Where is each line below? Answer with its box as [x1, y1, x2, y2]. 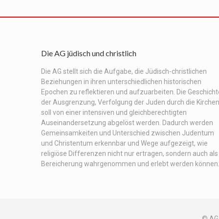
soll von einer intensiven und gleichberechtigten [41, 108, 187, 116]
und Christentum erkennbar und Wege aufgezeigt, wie [41, 139, 208, 147]
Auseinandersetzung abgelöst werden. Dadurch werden [41, 118, 213, 127]
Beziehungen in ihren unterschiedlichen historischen [41, 77, 201, 86]
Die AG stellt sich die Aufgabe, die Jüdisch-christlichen [41, 67, 207, 75]
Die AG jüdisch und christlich [41, 48, 136, 58]
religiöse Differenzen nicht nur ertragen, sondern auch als [41, 149, 218, 157]
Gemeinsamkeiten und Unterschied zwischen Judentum [41, 129, 214, 137]
